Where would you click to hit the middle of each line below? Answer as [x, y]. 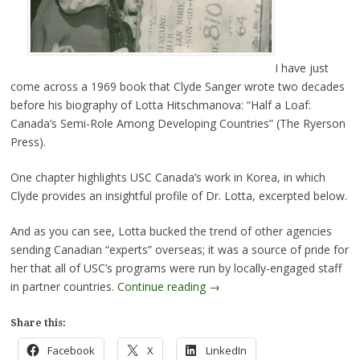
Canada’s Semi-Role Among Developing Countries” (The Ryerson [178, 123]
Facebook [71, 350]
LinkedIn [226, 350]
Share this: [38, 323]
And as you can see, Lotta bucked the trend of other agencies [171, 231]
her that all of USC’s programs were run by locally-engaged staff [176, 268]
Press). [28, 142]
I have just [301, 68]
